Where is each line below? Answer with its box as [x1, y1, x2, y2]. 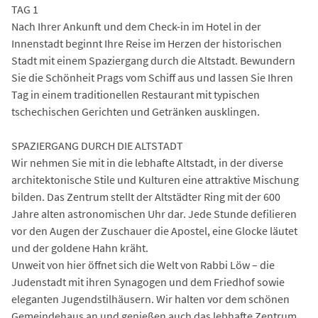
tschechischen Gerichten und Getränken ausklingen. [11, 104, 260, 119]
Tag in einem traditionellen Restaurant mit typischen [11, 87, 260, 102]
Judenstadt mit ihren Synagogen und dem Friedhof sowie [11, 275, 285, 290]
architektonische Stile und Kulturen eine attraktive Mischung [11, 172, 299, 187]
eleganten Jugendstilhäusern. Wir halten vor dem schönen [11, 292, 290, 307]
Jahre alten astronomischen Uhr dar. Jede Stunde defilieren [11, 207, 297, 221]
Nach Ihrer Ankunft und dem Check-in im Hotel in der [11, 19, 261, 34]
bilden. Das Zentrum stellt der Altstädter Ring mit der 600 [11, 190, 280, 204]
